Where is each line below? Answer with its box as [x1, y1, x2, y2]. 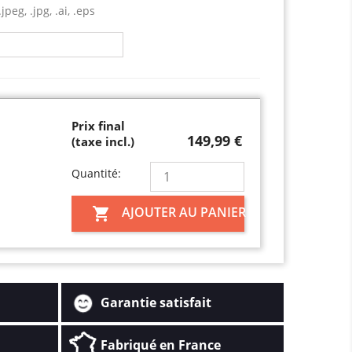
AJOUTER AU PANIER [122, 203, 246, 222]
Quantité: [71, 166, 121, 181]
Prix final [71, 118, 125, 134]
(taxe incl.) [71, 134, 134, 149]
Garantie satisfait [101, 294, 211, 311]
